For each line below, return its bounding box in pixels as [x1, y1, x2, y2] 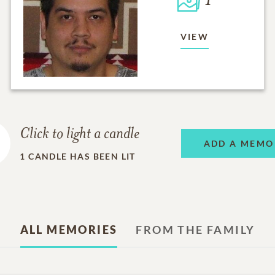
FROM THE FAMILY [136, 223, 255, 237]
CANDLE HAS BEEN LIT [28, 150, 136, 161]
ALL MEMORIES [20, 223, 118, 237]
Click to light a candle [20, 126, 140, 143]
